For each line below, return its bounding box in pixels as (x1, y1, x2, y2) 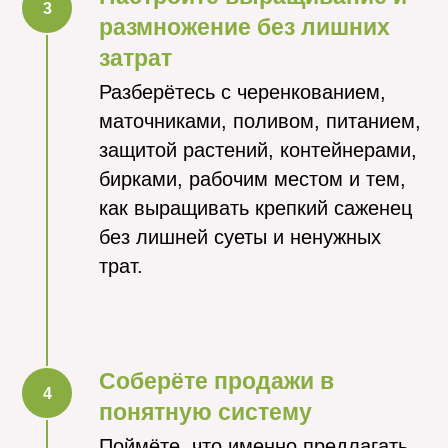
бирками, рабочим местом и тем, (99, 168, 406, 190)
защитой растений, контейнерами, (99, 139, 417, 161)
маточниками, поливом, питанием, (99, 110, 421, 132)
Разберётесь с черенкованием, (99, 81, 386, 103)
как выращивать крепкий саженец (99, 197, 412, 219)
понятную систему (99, 399, 312, 425)
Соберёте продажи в (99, 368, 334, 394)
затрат (99, 45, 172, 71)
